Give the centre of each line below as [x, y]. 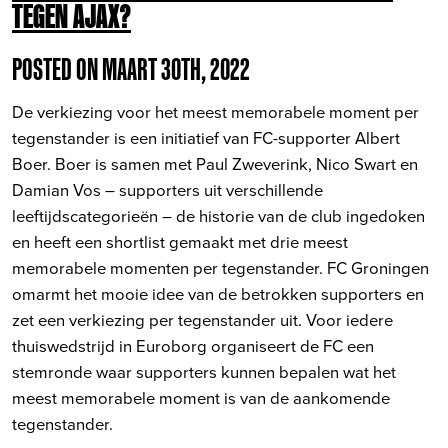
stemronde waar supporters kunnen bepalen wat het [204, 372]
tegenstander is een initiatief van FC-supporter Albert [206, 138]
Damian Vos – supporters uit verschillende [167, 190]
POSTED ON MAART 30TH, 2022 [131, 69]
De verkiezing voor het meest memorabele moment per [215, 112]
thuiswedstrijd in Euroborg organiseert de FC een [193, 346]
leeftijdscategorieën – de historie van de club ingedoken [218, 216]
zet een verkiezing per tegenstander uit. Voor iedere [202, 320]
